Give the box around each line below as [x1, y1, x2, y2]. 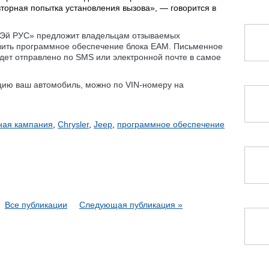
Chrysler [58, 119, 89, 129]
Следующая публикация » [79, 199, 183, 210]
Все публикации [5, 199, 67, 210]
